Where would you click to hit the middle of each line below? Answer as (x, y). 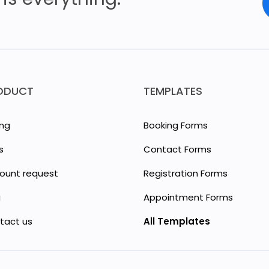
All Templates (177, 221)
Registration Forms (186, 173)
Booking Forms (176, 125)
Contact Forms (177, 149)
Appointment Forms (188, 197)
